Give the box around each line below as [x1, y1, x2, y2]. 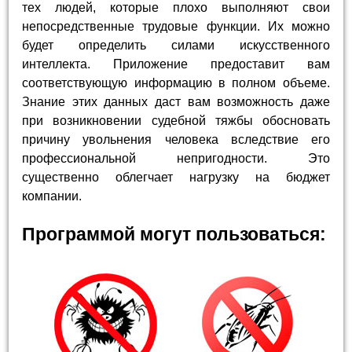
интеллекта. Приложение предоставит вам [22, 57, 330, 71]
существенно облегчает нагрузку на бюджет [22, 170, 330, 185]
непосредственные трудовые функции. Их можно [22, 20, 330, 34]
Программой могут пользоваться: [22, 224, 327, 245]
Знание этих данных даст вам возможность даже [22, 95, 330, 109]
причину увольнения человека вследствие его [22, 133, 330, 147]
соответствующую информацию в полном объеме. [22, 76, 330, 90]
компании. [22, 189, 82, 203]
